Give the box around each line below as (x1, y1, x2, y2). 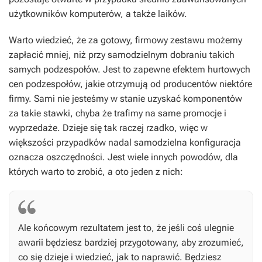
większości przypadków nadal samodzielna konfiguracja (9, 137, 241, 149)
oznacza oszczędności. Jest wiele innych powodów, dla (9, 151, 238, 163)
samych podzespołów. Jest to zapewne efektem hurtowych (9, 64, 250, 75)
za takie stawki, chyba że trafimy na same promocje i (9, 108, 226, 119)
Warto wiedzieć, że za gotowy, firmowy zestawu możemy (9, 35, 242, 46)
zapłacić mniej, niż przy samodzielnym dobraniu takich (9, 49, 235, 61)
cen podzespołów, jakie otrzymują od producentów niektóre (9, 78, 252, 90)
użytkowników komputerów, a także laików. (9, 8, 187, 20)
